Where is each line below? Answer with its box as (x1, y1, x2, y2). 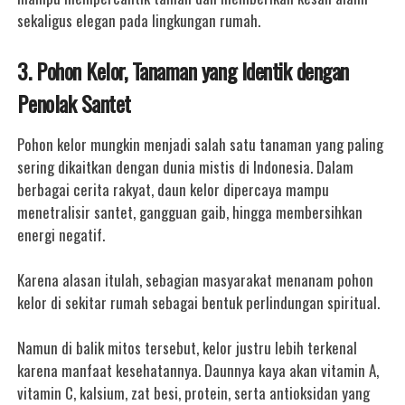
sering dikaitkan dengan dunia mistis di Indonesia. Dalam (17, 155, 354, 178)
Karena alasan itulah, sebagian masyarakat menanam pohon (17, 268, 374, 291)
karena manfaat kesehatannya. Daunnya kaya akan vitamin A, (17, 359, 380, 381)
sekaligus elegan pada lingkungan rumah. (17, 9, 261, 32)
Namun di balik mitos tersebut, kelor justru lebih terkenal (17, 336, 358, 359)
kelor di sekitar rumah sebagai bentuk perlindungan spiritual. (17, 291, 381, 314)
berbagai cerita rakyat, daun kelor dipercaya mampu (17, 178, 330, 201)
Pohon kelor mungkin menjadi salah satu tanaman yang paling (17, 133, 384, 155)
